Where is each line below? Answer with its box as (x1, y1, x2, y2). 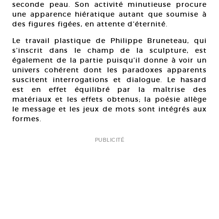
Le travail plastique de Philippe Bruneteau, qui (12, 36, 207, 45)
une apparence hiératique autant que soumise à (12, 10, 207, 19)
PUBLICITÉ (95, 136, 124, 143)
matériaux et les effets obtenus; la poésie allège (12, 95, 207, 104)
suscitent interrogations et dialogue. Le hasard (12, 75, 207, 84)
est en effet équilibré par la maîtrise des (12, 85, 207, 94)
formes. (12, 114, 42, 123)
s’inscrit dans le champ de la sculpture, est (12, 46, 207, 55)
